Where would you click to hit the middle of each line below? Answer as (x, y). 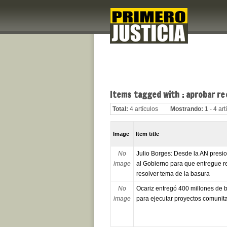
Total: (120, 109)
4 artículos (144, 109)
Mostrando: (187, 109)
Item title (148, 134)
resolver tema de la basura (173, 174)
